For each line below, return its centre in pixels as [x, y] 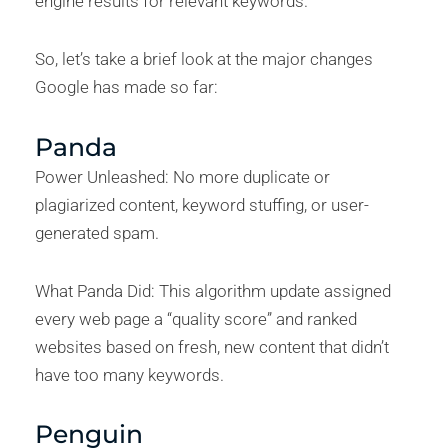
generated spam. [97, 232]
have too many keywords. [129, 374]
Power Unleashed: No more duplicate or [182, 176]
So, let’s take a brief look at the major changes [204, 59]
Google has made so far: [126, 87]
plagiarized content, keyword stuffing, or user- [202, 204]
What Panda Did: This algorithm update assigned [213, 290]
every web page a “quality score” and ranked [196, 318]
